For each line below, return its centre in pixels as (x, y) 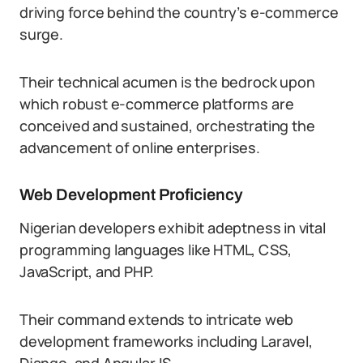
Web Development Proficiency (131, 194)
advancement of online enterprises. (140, 147)
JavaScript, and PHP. (87, 271)
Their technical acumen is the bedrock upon (167, 82)
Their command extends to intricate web (157, 319)
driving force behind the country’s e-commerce (179, 12)
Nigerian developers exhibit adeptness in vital (173, 228)
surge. (41, 34)
